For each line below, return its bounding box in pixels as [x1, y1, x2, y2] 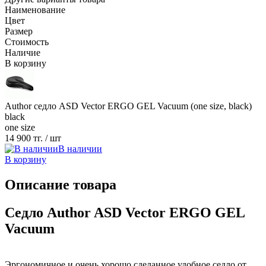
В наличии [58, 144, 102, 154]
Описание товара [5, 177, 116, 193]
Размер [5, 26, 33, 37]
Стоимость [5, 37, 49, 47]
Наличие [5, 47, 40, 58]
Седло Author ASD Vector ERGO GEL [5, 205, 245, 220]
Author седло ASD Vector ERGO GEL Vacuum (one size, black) [5, 101, 252, 112]
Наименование [5, 5, 65, 15]
